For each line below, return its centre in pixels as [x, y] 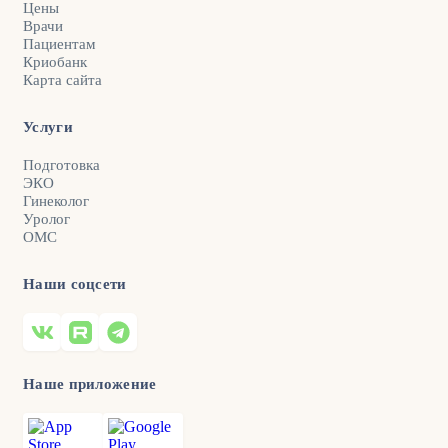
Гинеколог [56, 201]
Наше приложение [90, 384]
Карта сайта [62, 80]
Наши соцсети [75, 284]
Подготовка [61, 165]
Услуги [48, 127]
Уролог [46, 219]
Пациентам [59, 44]
